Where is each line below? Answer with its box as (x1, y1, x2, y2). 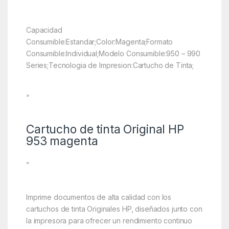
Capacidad (26, 25, 62, 34)
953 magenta (26, 133, 98, 148)
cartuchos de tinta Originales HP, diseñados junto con (26, 204, 202, 213)
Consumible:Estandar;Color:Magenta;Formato (26, 37, 173, 46)
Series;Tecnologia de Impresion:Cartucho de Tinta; (26, 60, 194, 70)
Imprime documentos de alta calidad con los (26, 192, 172, 201)
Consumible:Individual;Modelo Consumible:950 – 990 (26, 49, 201, 58)
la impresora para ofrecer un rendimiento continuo (26, 216, 193, 225)
